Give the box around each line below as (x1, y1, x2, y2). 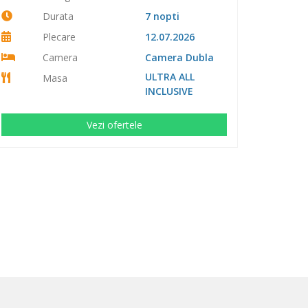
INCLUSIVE (144, 84, 193, 98)
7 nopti (144, 9, 179, 23)
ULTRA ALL (144, 69, 195, 83)
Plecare (42, 30, 76, 43)
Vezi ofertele (86, 118, 142, 131)
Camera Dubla (144, 50, 214, 64)
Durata (42, 9, 74, 23)
